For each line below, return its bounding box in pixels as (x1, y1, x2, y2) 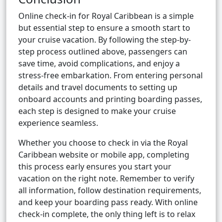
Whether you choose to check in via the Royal (18, 137, 188, 149)
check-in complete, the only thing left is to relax (18, 209, 195, 220)
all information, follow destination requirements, (18, 185, 201, 196)
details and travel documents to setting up (18, 82, 177, 93)
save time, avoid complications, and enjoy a (18, 58, 180, 69)
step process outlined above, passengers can (18, 46, 187, 57)
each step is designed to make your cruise (18, 106, 176, 117)
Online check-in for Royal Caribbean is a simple (18, 10, 194, 22)
